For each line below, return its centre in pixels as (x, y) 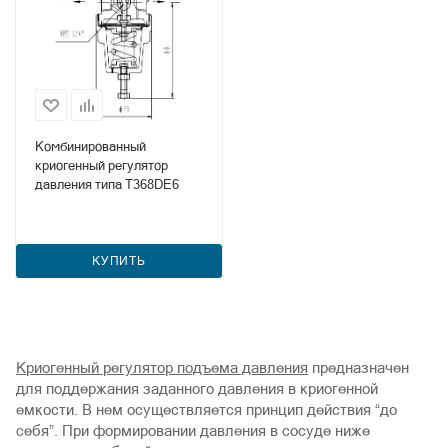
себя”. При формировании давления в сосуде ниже (193, 430)
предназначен (358, 367)
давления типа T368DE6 (107, 184)
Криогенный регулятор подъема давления (162, 367)
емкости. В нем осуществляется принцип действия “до (206, 409)
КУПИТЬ (119, 261)
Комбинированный (90, 146)
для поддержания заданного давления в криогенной (197, 388)
